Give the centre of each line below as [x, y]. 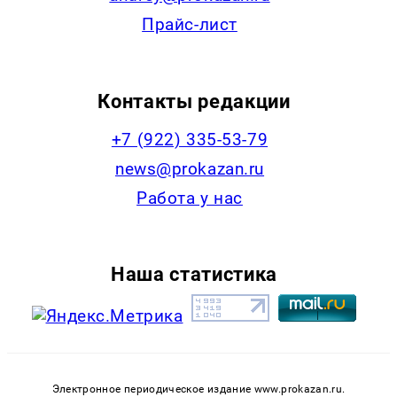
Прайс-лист [190, 25]
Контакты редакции [194, 101]
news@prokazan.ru [190, 168]
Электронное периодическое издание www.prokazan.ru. [198, 389]
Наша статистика [194, 273]
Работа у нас [190, 198]
